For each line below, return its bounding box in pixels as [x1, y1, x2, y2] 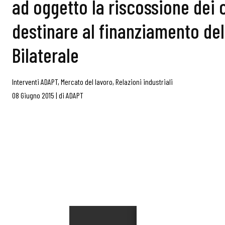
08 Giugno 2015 [12, 90, 54, 100]
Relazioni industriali [116, 77, 173, 86]
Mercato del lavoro [61, 77, 113, 86]
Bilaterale [12, 43, 79, 67]
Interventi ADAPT [12, 77, 58, 86]
